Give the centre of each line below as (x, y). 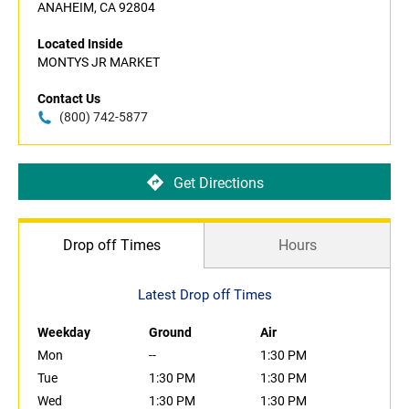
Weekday (64, 333)
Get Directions (218, 183)
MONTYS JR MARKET (99, 63)
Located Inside (80, 44)
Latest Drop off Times (204, 295)
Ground (170, 333)
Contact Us (69, 99)
